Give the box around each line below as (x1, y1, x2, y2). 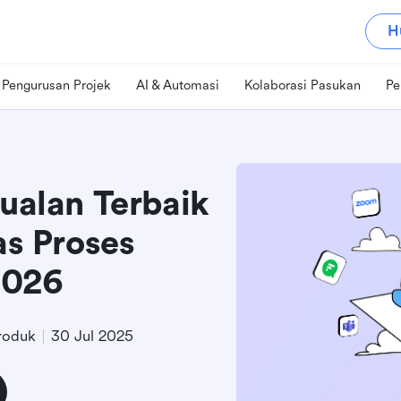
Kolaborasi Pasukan (244, 77, 361, 93)
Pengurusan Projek (2, 77, 111, 93)
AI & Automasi (136, 77, 219, 93)
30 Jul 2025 (51, 327, 133, 345)
